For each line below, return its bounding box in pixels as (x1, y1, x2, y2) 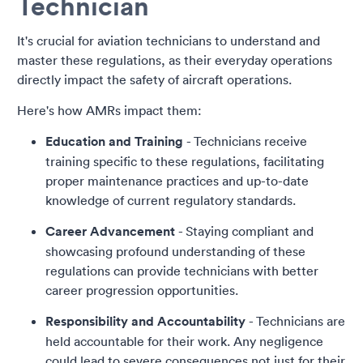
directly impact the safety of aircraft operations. (17, 71, 292, 88)
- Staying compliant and (175, 223, 314, 240)
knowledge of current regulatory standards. (45, 192, 296, 209)
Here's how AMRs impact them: (17, 102, 202, 119)
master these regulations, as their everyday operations (17, 52, 332, 69)
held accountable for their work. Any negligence (45, 333, 323, 350)
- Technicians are (246, 313, 345, 330)
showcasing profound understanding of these (45, 243, 305, 260)
